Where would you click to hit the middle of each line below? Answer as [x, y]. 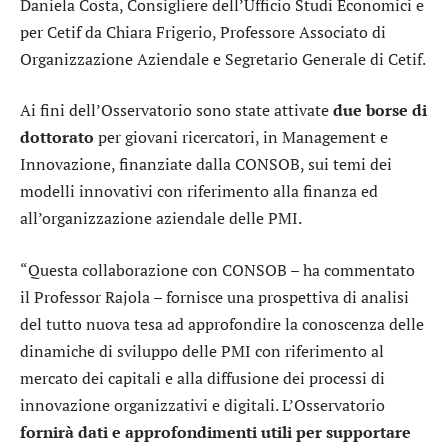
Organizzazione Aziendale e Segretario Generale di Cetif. [223, 58]
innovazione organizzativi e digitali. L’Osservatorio [202, 404]
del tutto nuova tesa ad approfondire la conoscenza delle [222, 323]
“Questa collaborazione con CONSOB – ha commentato [217, 269]
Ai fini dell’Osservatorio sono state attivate [176, 110]
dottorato [57, 137]
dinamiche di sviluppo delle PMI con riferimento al [202, 350]
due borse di [380, 110]
